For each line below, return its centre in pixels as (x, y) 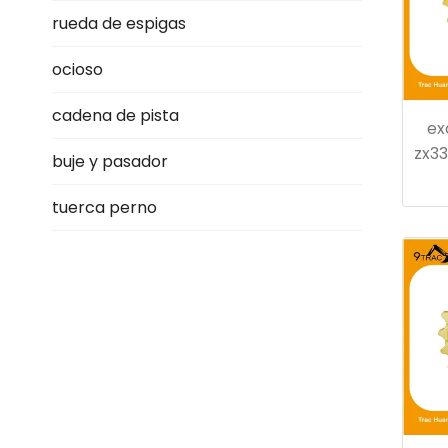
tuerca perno (104, 207)
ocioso (77, 69)
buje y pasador (110, 161)
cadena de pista (115, 115)
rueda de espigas (119, 23)
